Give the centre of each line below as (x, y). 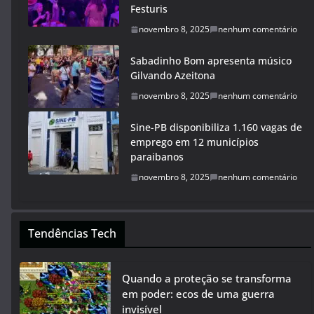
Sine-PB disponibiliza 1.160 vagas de (216, 127)
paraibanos (157, 157)
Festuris (149, 9)
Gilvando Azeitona (173, 75)
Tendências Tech (72, 233)
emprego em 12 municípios (194, 142)
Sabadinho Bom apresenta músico (211, 61)
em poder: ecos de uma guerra (198, 294)
